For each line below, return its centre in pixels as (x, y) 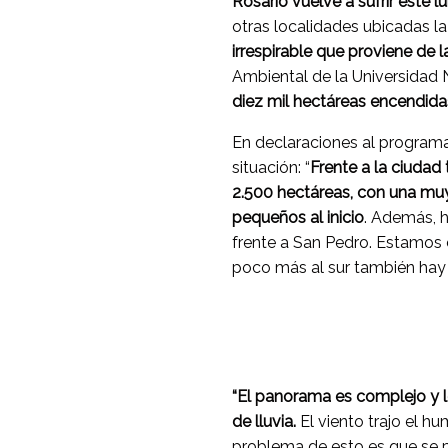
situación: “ (271, 168)
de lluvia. (266, 422)
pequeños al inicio (298, 218)
